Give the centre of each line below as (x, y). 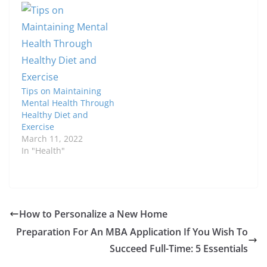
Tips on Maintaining (61, 91)
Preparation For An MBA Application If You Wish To (132, 232)
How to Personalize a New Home (93, 214)
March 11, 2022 (52, 139)
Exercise (38, 127)
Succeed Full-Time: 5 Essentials (179, 249)
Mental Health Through (68, 103)
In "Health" (43, 151)
